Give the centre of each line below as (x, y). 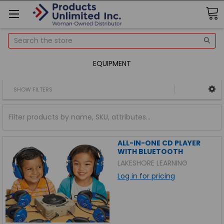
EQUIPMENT (112, 63)
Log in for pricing (146, 176)
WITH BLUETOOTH (150, 151)
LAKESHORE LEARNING (152, 163)
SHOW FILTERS (33, 89)
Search (20, 38)
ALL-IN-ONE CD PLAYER (159, 143)
